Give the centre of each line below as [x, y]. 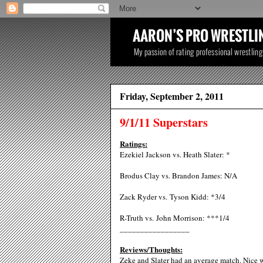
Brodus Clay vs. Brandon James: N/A [178, 176]
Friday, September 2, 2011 [172, 96]
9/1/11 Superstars [164, 122]
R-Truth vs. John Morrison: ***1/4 [175, 218]
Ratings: [134, 144]
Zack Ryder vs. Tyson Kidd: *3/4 [173, 197]
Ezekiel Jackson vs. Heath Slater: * [175, 154]
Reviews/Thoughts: [151, 249]
